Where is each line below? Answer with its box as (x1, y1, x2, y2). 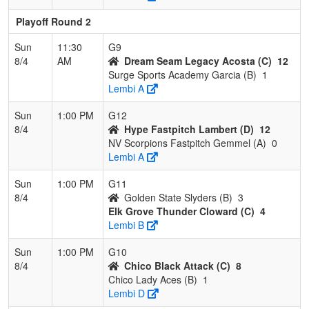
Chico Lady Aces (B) (108, 272, 197, 286)
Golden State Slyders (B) (124, 190, 232, 204)
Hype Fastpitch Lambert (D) (124, 121, 254, 136)
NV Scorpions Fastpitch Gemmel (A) (108, 135, 266, 150)
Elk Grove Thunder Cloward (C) (108, 203, 255, 218)
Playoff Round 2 (16, 14, 91, 28)
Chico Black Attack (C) (124, 258, 230, 272)
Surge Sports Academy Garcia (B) (108, 67, 257, 81)
